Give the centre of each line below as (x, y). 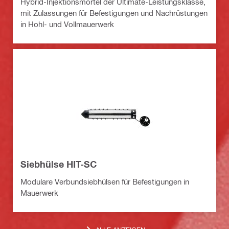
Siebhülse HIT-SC (59, 164)
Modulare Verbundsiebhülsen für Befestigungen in (105, 182)
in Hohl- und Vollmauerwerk (67, 24)
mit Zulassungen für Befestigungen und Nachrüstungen (114, 13)
